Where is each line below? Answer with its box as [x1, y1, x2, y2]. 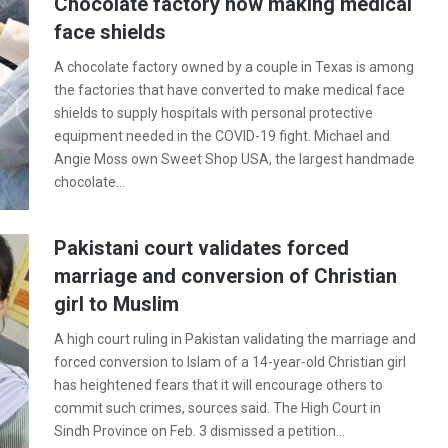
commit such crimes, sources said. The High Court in [54, 400, 381, 416]
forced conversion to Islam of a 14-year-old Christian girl [54, 354, 406, 370]
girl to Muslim [54, 292, 179, 316]
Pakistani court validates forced [54, 236, 349, 260]
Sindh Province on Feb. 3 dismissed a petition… [54, 423, 345, 439]
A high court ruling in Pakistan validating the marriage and [54, 331, 416, 347]
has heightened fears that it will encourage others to [54, 377, 383, 393]
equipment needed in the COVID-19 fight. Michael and [54, 128, 390, 144]
